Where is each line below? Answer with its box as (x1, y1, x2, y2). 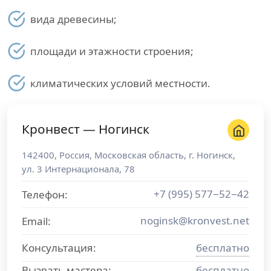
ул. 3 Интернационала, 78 (22, 163, 135, 175)
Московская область (94, 149, 184, 161)
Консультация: (22, 241, 96, 255)
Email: (22, 214, 51, 228)
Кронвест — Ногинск (22, 120, 149, 137)
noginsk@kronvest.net (140, 214, 249, 227)
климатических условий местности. (30, 76, 211, 90)
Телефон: (22, 188, 68, 201)
